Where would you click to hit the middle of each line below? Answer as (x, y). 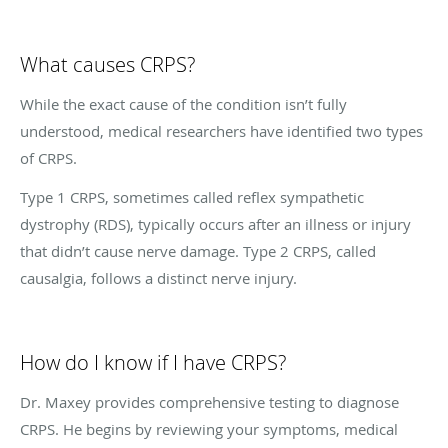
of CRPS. (50, 158)
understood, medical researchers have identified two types (221, 131)
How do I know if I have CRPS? (153, 363)
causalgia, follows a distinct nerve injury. (160, 278)
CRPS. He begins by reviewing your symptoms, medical (209, 429)
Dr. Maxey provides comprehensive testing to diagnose (209, 402)
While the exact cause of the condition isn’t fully (183, 104)
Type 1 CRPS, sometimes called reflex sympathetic (192, 197)
